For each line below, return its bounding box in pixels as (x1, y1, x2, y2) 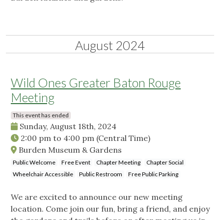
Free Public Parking (128, 170, 178, 178)
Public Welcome (13, 159, 55, 166)
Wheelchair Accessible (13, 170, 73, 178)
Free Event (61, 159, 90, 166)
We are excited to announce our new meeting (11, 192, 183, 202)
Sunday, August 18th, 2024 (18, 121, 116, 132)
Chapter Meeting (96, 159, 140, 166)
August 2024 (75, 38, 145, 53)
